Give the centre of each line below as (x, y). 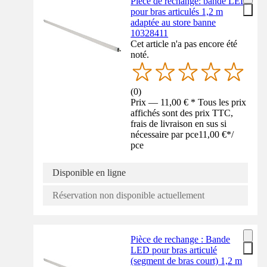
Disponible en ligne (89, 173)
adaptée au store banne (173, 22)
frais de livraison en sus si (179, 124)
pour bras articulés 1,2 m (177, 11)
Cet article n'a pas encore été (184, 44)
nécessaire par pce (165, 135)
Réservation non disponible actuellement (128, 195)
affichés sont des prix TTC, (182, 113)
